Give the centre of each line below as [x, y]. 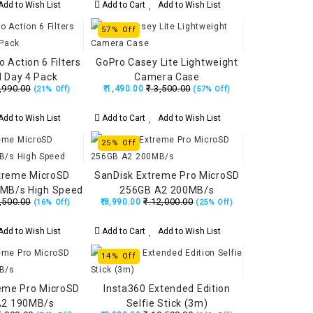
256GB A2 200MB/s [167, 190]
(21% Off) [52, 89]
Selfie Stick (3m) [167, 303]
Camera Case [167, 77]
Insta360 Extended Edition [167, 289]
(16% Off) [52, 202]
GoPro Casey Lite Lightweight [167, 62]
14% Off [119, 256]
